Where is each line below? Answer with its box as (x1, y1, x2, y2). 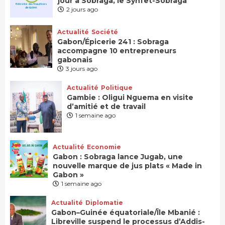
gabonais (57, 55, 95, 65)
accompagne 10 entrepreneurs (57, 46, 177, 56)
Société (91, 28, 119, 36)
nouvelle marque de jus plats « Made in (53, 161, 202, 171)
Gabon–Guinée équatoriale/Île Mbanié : (51, 208, 200, 217)
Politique (100, 84, 133, 92)
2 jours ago (66, 6, 98, 14)
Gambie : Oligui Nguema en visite (66, 93, 193, 102)
